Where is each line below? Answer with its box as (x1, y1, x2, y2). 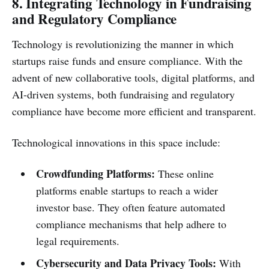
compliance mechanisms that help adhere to (35, 216, 226, 231)
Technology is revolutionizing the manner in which (12, 36, 234, 51)
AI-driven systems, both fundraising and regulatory (12, 86, 235, 101)
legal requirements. (35, 233, 119, 248)
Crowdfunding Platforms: (35, 165, 155, 181)
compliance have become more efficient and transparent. (12, 103, 256, 118)
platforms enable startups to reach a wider (35, 183, 218, 198)
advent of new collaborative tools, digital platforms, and (12, 70, 255, 85)
